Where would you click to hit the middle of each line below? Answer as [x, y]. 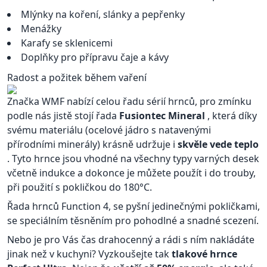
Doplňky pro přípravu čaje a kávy [95, 57]
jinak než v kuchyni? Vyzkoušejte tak [89, 254]
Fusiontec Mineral [163, 116]
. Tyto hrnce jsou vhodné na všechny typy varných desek [133, 159]
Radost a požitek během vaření [77, 77]
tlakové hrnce [204, 254]
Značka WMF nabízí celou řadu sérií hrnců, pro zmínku [129, 101]
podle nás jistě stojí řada [63, 116]
